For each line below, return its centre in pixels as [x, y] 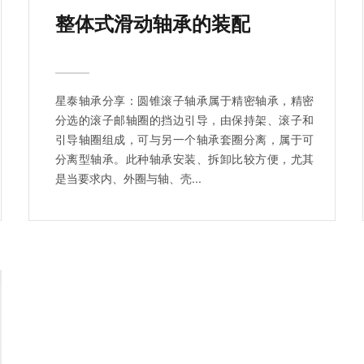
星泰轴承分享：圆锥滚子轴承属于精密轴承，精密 [184, 100]
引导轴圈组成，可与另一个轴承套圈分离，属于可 [184, 139]
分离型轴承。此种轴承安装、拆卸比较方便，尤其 [184, 158]
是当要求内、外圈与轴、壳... [128, 178]
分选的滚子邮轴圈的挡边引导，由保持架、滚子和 [184, 119]
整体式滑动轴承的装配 [153, 22]
